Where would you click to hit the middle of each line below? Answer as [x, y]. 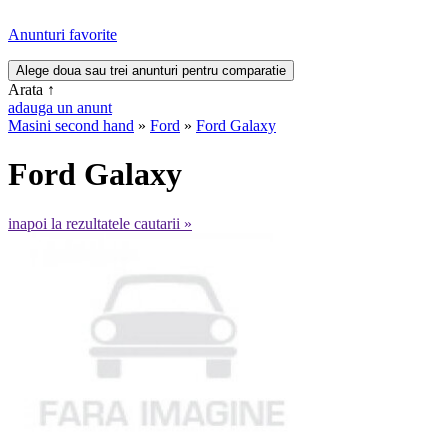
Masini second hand [71, 125]
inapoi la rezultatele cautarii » [100, 223]
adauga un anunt [60, 107]
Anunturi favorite [62, 34]
